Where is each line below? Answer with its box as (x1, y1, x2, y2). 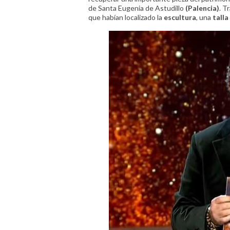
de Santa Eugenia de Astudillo (88, 4, 185, 12)
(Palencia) (185, 4, 219, 12)
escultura (164, 13, 196, 22)
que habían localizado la (88, 13, 164, 22)
